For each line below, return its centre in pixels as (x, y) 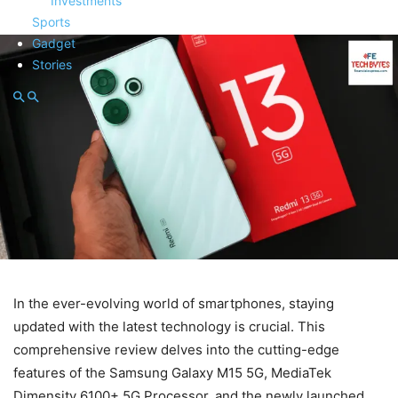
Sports (51, 22)
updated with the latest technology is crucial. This (169, 326)
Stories (52, 64)
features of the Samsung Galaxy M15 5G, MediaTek (172, 372)
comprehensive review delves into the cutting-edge (176, 349)
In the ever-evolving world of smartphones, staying (174, 303)
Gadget (54, 43)
